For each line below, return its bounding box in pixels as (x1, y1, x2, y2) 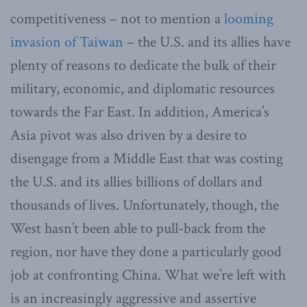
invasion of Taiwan (10, 32, 123, 52)
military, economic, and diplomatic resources (10, 78, 275, 99)
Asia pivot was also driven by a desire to (10, 125, 247, 145)
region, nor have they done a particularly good (10, 241, 282, 262)
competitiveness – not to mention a (10, 8, 224, 29)
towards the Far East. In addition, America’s (10, 101, 269, 122)
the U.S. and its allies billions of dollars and (10, 171, 262, 192)
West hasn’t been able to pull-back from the (10, 218, 265, 238)
